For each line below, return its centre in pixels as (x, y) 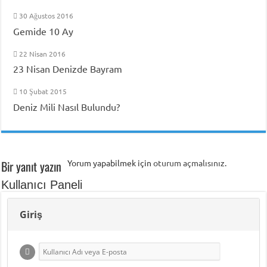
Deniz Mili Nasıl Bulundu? (67, 106)
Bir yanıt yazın (32, 166)
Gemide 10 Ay (44, 31)
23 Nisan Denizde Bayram (68, 68)
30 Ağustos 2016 (46, 15)
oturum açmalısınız (189, 162)
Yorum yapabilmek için (111, 162)
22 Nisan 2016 (43, 53)
